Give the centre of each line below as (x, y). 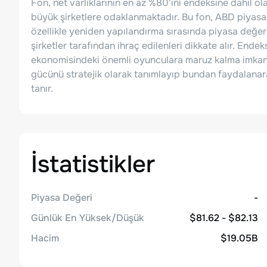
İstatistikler (93, 164)
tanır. (42, 89)
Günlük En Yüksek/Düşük (88, 218)
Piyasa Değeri (62, 198)
